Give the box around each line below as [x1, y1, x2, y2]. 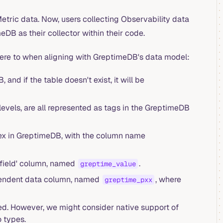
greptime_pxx [104, 175, 152, 184]
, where [155, 174, 181, 185]
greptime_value [80, 159, 136, 168]
